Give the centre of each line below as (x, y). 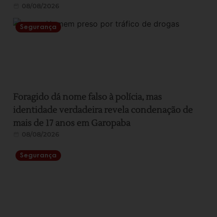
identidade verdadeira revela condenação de (103, 110)
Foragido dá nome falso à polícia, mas (88, 97)
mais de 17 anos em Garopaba (72, 123)
